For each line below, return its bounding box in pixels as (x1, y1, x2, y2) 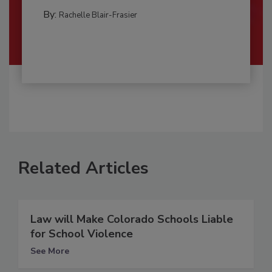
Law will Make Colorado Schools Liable (30, 211, 233, 226)
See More (30, 245, 69, 257)
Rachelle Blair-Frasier (58, 9, 137, 21)
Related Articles (18, 156, 149, 180)
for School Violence (30, 226, 133, 241)
